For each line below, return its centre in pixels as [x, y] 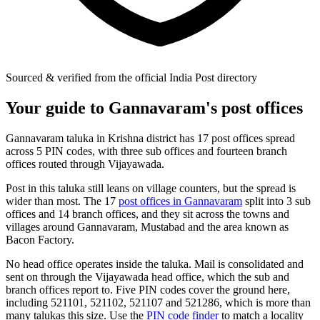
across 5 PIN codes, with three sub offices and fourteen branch [146, 151]
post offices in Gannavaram [180, 201]
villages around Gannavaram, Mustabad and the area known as [147, 226]
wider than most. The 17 [62, 201]
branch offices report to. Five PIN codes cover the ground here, [148, 289]
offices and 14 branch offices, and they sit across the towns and [147, 214]
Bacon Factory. [40, 239]
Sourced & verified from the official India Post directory [131, 77]
